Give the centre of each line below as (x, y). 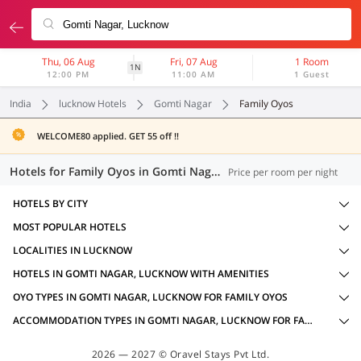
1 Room (312, 62)
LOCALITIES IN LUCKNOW (73, 250)
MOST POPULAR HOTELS (70, 227)
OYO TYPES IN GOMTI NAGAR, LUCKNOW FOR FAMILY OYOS (150, 297)
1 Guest (312, 74)
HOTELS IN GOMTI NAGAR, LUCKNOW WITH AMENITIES (141, 274)
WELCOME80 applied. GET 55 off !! (108, 136)
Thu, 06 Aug (68, 62)
